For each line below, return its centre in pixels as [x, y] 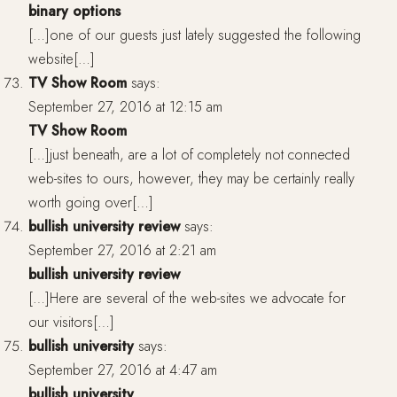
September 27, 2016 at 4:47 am [123, 370]
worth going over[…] [91, 203]
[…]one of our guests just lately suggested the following [195, 35]
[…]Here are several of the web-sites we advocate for [187, 299]
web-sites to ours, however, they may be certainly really [191, 179]
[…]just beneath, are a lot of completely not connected [189, 155]
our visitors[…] [71, 323]
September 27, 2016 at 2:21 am [122, 251]
